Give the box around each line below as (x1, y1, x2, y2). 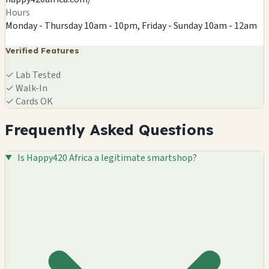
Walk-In (14, 81, 47, 95)
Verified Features (5, 45, 79, 55)
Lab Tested (14, 68, 61, 82)
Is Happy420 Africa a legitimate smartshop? (17, 151, 197, 165)
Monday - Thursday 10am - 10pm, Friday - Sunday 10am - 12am (5, 19, 257, 32)
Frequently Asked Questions (5, 120, 213, 139)
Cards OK (14, 94, 53, 108)
